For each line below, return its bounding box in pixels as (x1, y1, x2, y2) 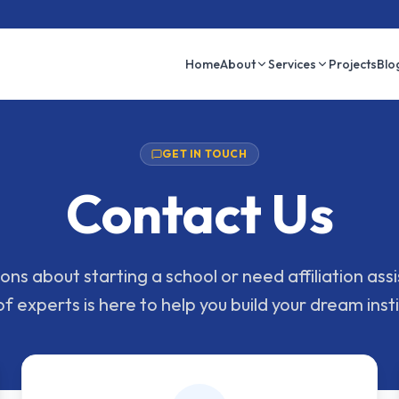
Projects (329, 56, 377, 72)
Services (268, 56, 316, 72)
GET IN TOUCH (162, 147, 248, 160)
